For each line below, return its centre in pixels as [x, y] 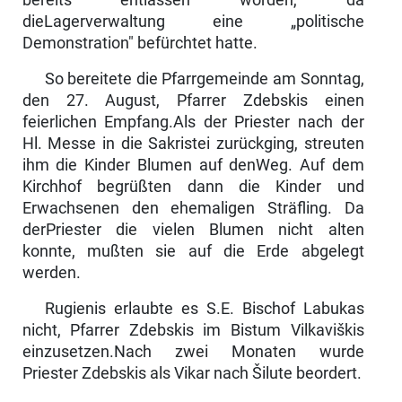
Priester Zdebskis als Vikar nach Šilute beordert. [192, 373]
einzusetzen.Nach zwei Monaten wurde [193, 351]
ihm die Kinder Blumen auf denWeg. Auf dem [193, 165]
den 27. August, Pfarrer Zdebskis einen [193, 100]
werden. [51, 272]
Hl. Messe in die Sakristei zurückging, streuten [193, 143]
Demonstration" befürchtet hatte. [140, 43]
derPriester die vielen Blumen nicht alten [193, 229]
